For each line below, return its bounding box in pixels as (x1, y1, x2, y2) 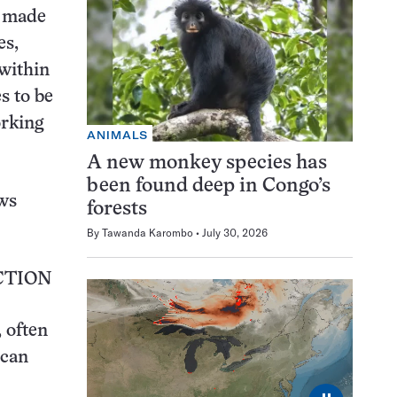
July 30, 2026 (202, 225, 268, 239)
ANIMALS (87, 128, 149, 142)
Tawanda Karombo (102, 225, 193, 239)
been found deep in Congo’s (87, 176, 331, 196)
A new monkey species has (87, 153, 327, 173)
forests (87, 199, 147, 219)
